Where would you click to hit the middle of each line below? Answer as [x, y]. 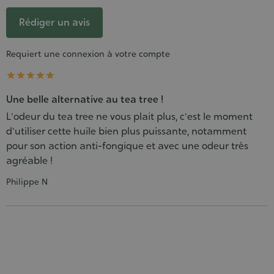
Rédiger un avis [54, 22]
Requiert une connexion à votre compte [88, 54]
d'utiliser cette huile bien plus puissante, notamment [126, 131]
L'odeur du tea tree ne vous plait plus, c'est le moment [129, 116]
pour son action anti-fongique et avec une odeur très [127, 146]
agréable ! [29, 160]
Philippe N [27, 181]
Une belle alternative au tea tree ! [85, 99]
